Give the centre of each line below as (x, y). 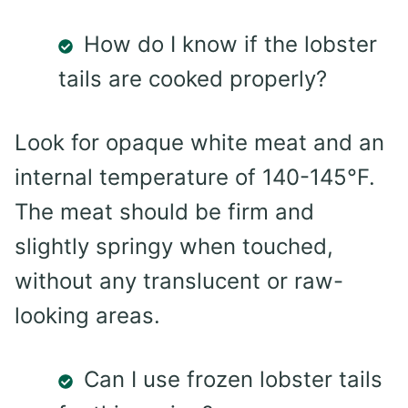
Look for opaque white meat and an (199, 143)
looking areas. (87, 316)
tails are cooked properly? (193, 79)
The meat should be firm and (164, 212)
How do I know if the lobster (230, 45)
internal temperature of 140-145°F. (195, 178)
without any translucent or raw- (179, 281)
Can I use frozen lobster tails (233, 380)
